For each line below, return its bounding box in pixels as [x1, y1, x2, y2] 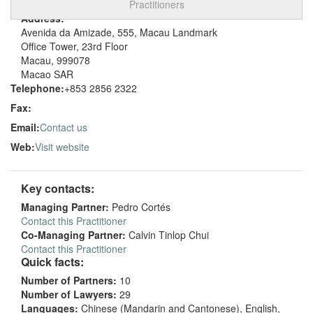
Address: [21, 11, 64, 25]
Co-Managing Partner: [21, 228, 126, 242]
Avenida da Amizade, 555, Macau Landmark [21, 25, 217, 39]
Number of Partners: [21, 273, 117, 287]
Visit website [35, 140, 89, 154]
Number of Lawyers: [21, 287, 117, 301]
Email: [10, 120, 40, 134]
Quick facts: [21, 254, 84, 270]
